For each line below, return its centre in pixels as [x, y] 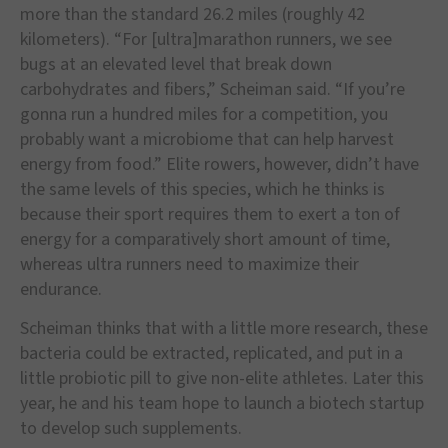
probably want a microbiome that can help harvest [207, 139]
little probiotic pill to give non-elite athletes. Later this [222, 379]
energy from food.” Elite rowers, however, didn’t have [219, 164]
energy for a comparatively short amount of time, [205, 239]
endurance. [61, 289]
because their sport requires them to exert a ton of [210, 214]
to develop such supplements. [131, 429]
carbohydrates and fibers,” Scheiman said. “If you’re [212, 89]
